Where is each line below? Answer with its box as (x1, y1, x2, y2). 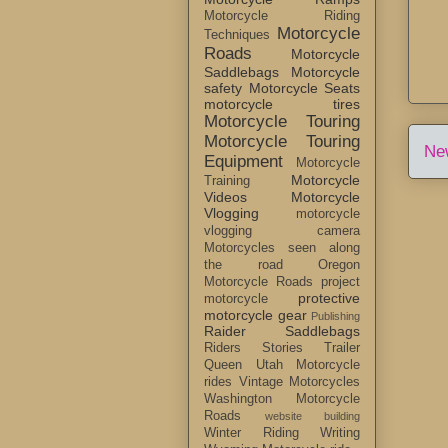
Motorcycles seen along (204, 241, 360, 256)
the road (204, 258, 283, 273)
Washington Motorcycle (204, 392, 360, 407)
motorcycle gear (204, 307, 307, 324)
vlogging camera (204, 224, 360, 239)
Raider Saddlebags (204, 323, 360, 340)
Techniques (204, 28, 270, 43)
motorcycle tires (204, 96, 360, 113)
